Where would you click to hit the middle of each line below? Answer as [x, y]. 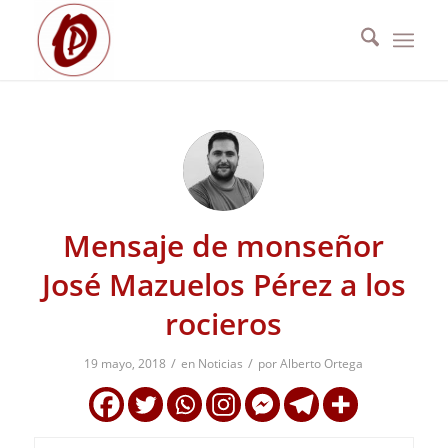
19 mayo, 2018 [125, 363]
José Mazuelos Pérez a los [223, 284]
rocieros [224, 323]
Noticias [221, 363]
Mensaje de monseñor [224, 245]
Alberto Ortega [322, 363]
